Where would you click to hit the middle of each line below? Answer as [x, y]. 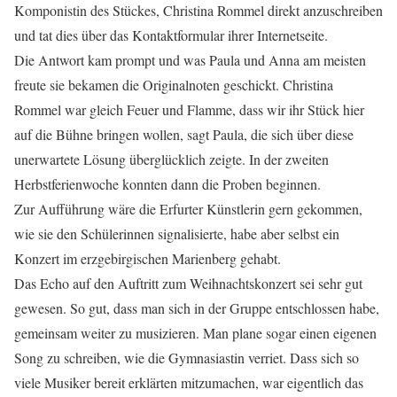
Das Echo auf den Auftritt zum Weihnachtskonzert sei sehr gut [188, 283]
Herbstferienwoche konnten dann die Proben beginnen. [167, 183]
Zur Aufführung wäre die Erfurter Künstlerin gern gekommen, [188, 208]
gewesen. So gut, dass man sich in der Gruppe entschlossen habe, [197, 307]
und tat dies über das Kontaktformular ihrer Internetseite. [171, 35]
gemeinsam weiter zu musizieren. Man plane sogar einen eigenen [195, 332]
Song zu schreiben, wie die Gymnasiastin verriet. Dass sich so [187, 357]
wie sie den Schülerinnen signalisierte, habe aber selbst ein [177, 233]
